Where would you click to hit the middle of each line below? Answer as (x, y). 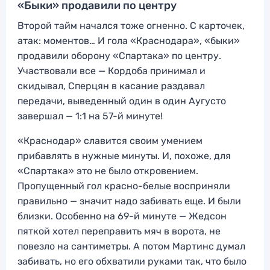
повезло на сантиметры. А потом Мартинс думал (131, 246)
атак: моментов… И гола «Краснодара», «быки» (129, 40)
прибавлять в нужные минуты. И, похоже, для (124, 155)
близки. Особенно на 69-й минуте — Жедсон (122, 216)
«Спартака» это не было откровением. (108, 171)
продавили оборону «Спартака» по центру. (119, 55)
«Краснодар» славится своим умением (110, 140)
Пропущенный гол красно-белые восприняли (124, 186)
